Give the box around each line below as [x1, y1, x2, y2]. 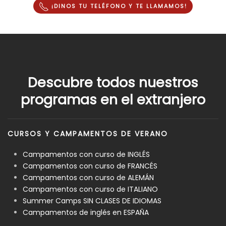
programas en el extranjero [21, 90, 205, 109]
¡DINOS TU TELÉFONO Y [49, 2, 136, 10]
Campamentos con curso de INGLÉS [23, 149, 150, 159]
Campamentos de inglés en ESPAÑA [23, 207, 149, 217]
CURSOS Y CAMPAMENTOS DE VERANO [8, 128, 168, 139]
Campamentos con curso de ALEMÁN [23, 172, 154, 183]
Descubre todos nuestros [28, 73, 198, 92]
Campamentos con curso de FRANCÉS [23, 160, 157, 171]
